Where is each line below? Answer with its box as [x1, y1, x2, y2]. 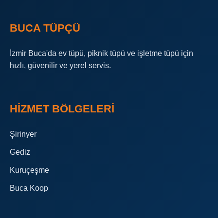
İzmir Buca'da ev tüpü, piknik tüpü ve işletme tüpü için [10, 49, 193, 57]
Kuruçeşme [10, 166, 49, 174]
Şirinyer [10, 130, 36, 138]
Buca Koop [10, 184, 48, 192]
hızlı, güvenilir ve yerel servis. [10, 61, 111, 70]
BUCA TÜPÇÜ [10, 22, 80, 34]
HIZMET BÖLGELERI [10, 103, 114, 115]
